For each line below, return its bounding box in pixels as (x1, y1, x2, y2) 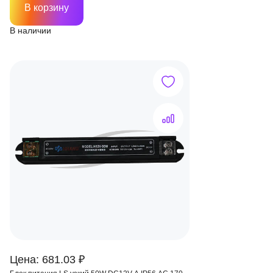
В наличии (10, 26, 51, 35)
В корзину (24, 2, 69, 13)
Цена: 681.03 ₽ (10, 253, 85, 266)
